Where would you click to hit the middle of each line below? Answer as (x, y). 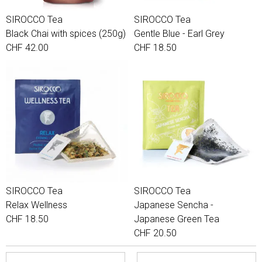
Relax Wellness (37, 205)
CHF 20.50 (155, 233)
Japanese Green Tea (177, 219)
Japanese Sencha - (174, 205)
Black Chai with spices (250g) (66, 34)
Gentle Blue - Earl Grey (179, 34)
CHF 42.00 (27, 48)
